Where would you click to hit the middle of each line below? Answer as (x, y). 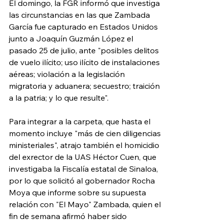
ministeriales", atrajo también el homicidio (85, 145)
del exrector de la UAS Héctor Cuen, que (84, 157)
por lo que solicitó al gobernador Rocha (83, 181)
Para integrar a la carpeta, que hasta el (81, 122)
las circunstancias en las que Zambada (80, 15)
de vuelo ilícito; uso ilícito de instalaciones (85, 62)
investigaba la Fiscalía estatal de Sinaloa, (84, 169)
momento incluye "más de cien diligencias (86, 133)
